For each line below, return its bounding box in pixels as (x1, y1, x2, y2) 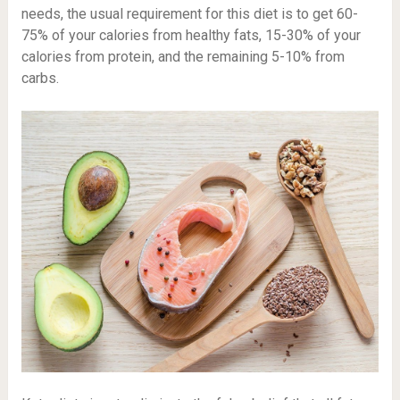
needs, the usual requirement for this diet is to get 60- (21, 5, 358, 23)
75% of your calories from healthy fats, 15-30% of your (21, 27, 361, 45)
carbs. (21, 70, 59, 87)
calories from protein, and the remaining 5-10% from (21, 48, 345, 66)
